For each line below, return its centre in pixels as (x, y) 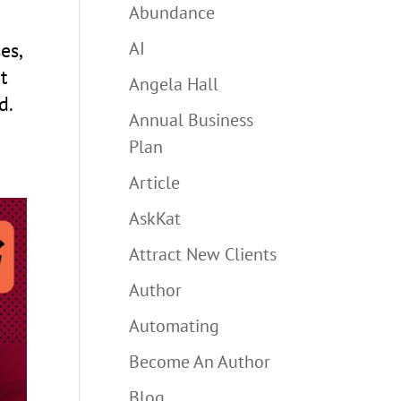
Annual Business (192, 119)
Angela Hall (174, 84)
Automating (175, 325)
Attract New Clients (203, 254)
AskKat (155, 218)
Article (155, 182)
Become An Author (200, 361)
